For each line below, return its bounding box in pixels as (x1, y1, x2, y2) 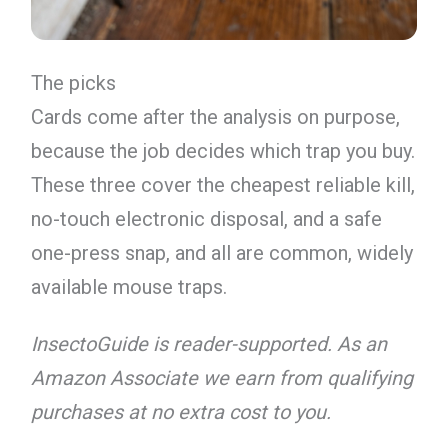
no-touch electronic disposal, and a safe (30, 207, 382, 232)
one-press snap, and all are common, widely (30, 241, 413, 266)
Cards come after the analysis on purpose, (30, 105, 400, 130)
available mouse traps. (30, 275, 227, 300)
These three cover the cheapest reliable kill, (30, 173, 415, 198)
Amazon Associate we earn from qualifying (30, 365, 413, 390)
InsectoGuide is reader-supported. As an (30, 331, 387, 356)
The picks (30, 71, 116, 96)
